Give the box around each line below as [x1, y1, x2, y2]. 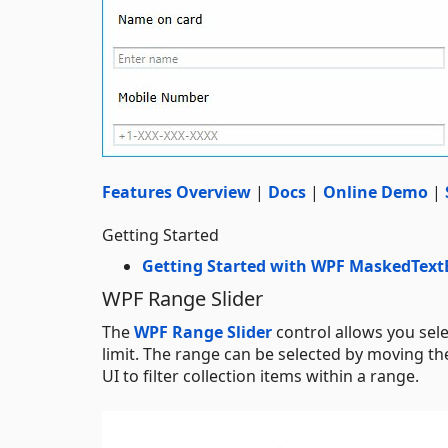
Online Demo [323, 180, 428, 203]
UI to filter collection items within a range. [102, 364, 419, 387]
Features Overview [102, 180, 251, 203]
